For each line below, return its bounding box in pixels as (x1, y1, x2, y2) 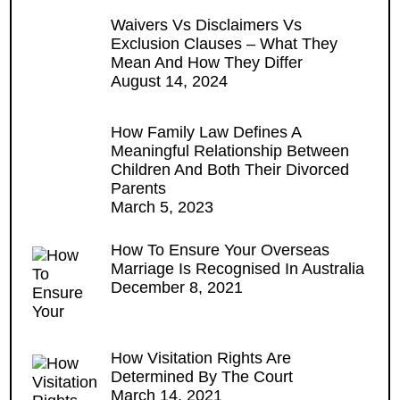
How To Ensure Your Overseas (111, 241, 330, 260)
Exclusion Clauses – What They (111, 34, 338, 53)
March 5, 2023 (111, 198, 214, 217)
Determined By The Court (111, 368, 294, 387)
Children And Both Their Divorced (111, 161, 350, 179)
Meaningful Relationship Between (111, 142, 350, 161)
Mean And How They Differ (111, 53, 304, 71)
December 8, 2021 (111, 279, 244, 297)
